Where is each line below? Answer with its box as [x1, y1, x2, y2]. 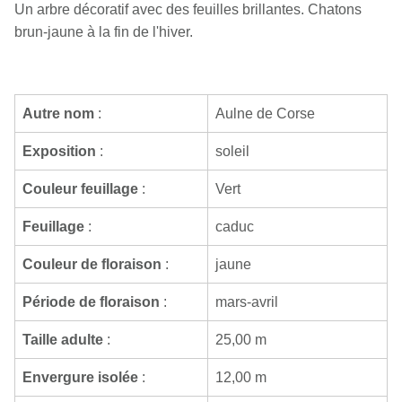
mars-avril [215, 293, 278, 310]
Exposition [22, 143, 96, 159]
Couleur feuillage [22, 180, 138, 197]
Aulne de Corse [215, 105, 315, 121]
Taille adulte [22, 331, 103, 347]
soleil [215, 143, 249, 159]
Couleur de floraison [22, 256, 162, 272]
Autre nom [22, 105, 94, 121]
